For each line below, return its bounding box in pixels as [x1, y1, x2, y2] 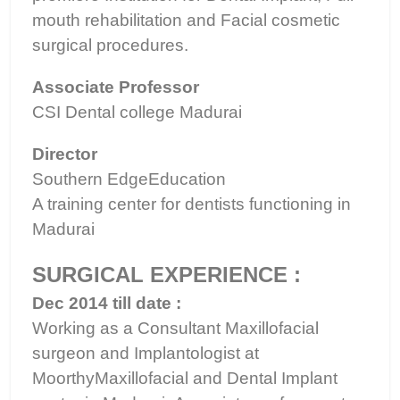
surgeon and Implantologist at [32, 344, 259, 362]
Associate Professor [32, 78, 199, 96]
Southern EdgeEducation [32, 170, 226, 188]
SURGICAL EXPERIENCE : [32, 262, 301, 287]
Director [32, 145, 97, 163]
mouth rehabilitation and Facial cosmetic [32, 11, 340, 29]
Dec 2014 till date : [32, 294, 181, 312]
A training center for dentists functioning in [32, 195, 351, 213]
